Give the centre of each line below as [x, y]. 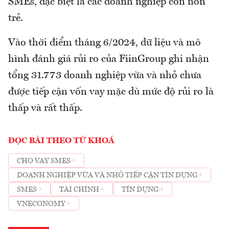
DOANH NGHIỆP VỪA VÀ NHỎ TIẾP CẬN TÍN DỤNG [107, 175]
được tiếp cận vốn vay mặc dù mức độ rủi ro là [111, 92]
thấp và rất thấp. [45, 109]
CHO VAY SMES [44, 161]
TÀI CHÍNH [79, 189]
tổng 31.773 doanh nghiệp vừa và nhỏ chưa [105, 76]
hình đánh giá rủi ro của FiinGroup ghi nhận [109, 60]
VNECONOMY [41, 204]
